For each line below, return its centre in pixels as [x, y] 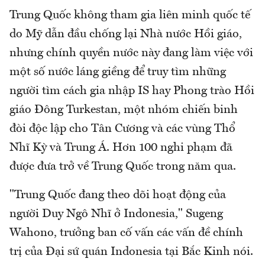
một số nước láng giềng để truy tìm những [118, 72]
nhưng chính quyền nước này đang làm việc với [131, 53]
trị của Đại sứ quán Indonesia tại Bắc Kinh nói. [131, 252]
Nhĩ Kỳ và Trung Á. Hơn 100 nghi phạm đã [121, 148]
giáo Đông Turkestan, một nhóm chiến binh [124, 110]
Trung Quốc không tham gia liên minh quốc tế [130, 15]
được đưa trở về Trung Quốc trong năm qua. [123, 167]
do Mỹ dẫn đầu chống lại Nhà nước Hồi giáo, [126, 34]
